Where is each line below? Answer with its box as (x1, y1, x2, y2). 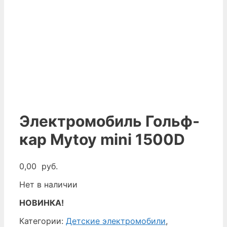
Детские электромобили (66, 215, 166, 226)
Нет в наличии (19, 179, 78, 190)
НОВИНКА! (19, 197, 64, 208)
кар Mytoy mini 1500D (19, 130, 185, 148)
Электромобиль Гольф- (19, 111, 200, 130)
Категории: (19, 215, 66, 226)
